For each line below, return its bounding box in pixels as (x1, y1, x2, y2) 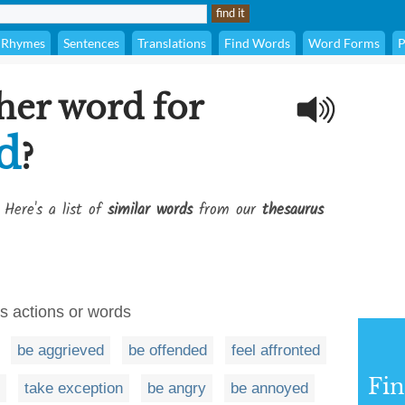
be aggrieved (17, 341, 104, 359)
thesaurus (262, 198, 324, 222)
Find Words (224, 35, 290, 51)
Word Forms (308, 35, 380, 51)
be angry (147, 379, 206, 397)
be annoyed (231, 379, 308, 397)
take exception (24, 379, 123, 397)
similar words (108, 198, 193, 222)
